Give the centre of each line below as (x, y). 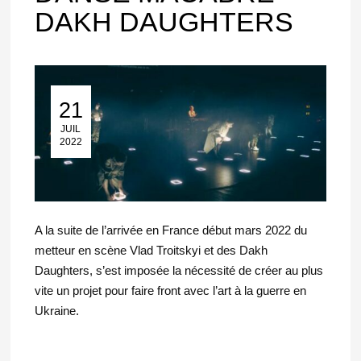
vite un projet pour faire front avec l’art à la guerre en (170, 290)
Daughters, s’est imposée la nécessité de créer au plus (178, 270)
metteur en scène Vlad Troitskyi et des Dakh (151, 250)
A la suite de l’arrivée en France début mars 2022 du (170, 230)
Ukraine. (56, 311)
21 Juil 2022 (62, 120)
